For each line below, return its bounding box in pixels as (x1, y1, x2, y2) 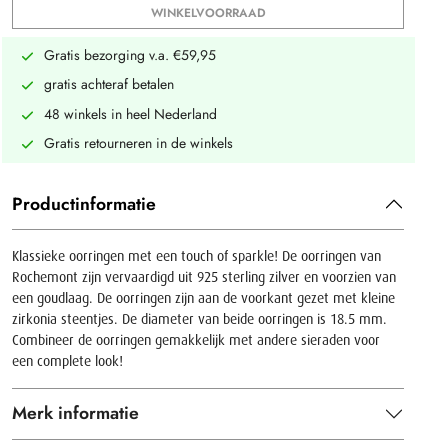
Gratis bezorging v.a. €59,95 (44, 44, 217, 65)
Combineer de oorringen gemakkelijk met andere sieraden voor (12, 331, 380, 348)
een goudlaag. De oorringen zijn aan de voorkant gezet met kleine (12, 289, 395, 306)
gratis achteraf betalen (44, 74, 175, 95)
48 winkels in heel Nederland (44, 103, 218, 124)
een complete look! (12, 352, 123, 369)
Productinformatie (12, 190, 156, 217)
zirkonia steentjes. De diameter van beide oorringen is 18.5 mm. (12, 310, 387, 327)
